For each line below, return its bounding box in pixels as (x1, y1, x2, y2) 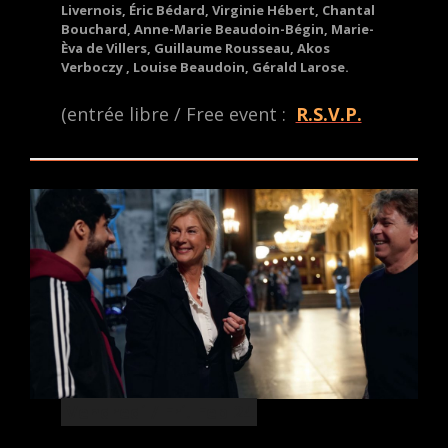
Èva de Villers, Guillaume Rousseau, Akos (61, 39, 331, 58)
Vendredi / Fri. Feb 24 (65, 399, 253, 424)
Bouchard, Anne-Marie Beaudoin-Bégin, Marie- (61, 20, 375, 39)
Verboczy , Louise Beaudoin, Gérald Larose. (61, 58, 350, 77)
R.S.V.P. (295, 101, 362, 126)
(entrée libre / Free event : (61, 101, 292, 126)
